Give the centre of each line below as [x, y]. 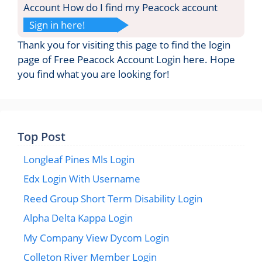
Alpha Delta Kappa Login [78, 218]
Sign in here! [57, 25]
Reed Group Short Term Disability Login [113, 198]
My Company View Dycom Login [96, 237]
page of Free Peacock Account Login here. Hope [126, 59]
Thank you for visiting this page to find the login [124, 44]
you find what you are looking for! [94, 74]
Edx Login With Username [82, 179]
